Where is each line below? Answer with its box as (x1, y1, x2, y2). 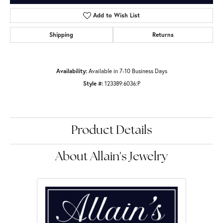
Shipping (49, 31, 74, 39)
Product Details (71, 125, 152, 137)
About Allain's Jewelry (55, 151, 168, 164)
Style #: (83, 80, 103, 88)
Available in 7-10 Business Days (88, 67, 167, 75)
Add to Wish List (93, 11, 140, 19)
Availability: (56, 67, 87, 75)
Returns (152, 31, 174, 39)
